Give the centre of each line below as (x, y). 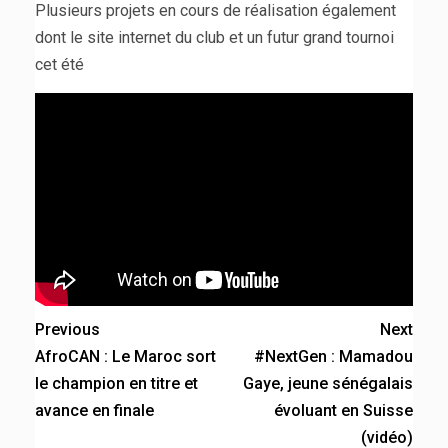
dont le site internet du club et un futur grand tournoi (214, 38)
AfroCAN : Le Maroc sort (125, 356)
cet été (59, 65)
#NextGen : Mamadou (333, 356)
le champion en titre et (116, 383)
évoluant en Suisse (343, 410)
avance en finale (94, 410)
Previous (67, 329)
